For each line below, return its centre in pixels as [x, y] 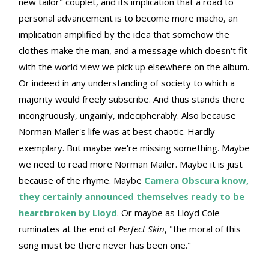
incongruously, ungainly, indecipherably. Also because [127, 116]
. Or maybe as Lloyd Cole [168, 213]
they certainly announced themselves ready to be [131, 197]
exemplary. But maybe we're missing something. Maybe [134, 148]
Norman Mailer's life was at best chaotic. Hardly [117, 132]
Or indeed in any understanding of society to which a [127, 83]
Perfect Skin [141, 229]
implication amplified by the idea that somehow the [124, 35]
